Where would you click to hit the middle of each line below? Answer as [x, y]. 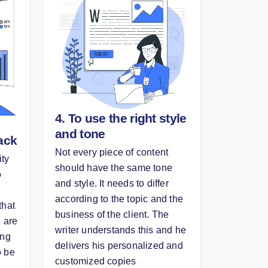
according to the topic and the [119, 199]
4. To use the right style [121, 118]
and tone [80, 133]
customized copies [96, 261]
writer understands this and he [121, 230]
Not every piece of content [112, 152]
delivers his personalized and [119, 245]
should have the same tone [114, 167]
